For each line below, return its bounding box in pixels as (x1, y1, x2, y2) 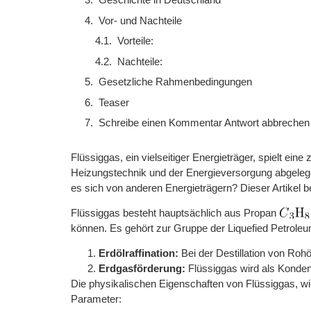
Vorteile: (117, 35, 153, 47)
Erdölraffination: (99, 247, 178, 260)
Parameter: (71, 293, 121, 305)
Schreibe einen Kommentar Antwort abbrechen (99, 117, 310, 129)
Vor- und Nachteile (99, 14, 182, 26)
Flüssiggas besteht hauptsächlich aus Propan (71, 206, 279, 219)
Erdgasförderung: (99, 262, 185, 275)
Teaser (99, 96, 129, 108)
